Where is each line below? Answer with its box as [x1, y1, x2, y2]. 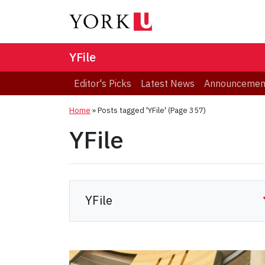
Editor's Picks [74, 77, 131, 90]
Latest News [141, 77, 195, 90]
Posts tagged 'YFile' [98, 105, 166, 116]
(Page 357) [166, 105, 206, 116]
